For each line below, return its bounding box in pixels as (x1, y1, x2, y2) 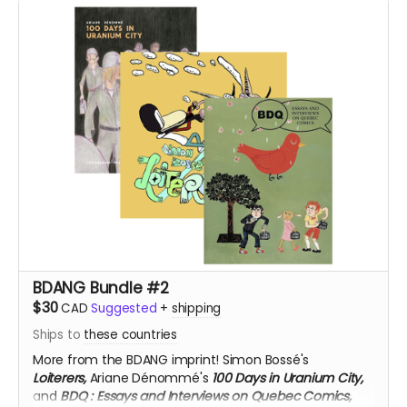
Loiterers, (33, 368, 90, 387)
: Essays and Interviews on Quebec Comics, (90, 386, 352, 405)
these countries (84, 325, 177, 343)
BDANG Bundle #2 (33, 276, 169, 299)
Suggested (91, 299, 157, 317)
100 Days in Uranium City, (212, 368, 363, 387)
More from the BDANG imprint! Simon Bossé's (33, 350, 310, 369)
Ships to (33, 325, 84, 343)
